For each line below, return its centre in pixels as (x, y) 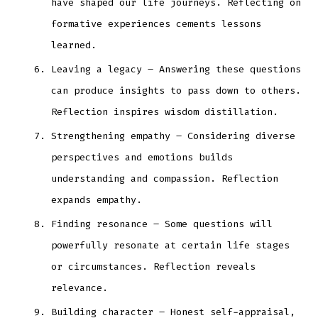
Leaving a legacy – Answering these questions (176, 69)
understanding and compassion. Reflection (165, 178)
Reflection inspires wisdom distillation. (165, 111)
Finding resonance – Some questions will (162, 224)
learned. (74, 45)
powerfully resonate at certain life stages (171, 245)
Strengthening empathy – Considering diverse (174, 136)
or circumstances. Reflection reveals (154, 266)
